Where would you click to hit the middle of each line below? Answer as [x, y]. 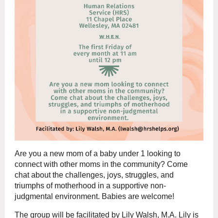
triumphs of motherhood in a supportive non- [90, 185]
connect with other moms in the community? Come [101, 164]
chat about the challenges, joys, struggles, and [94, 175]
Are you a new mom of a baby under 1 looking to [98, 153]
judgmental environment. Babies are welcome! [94, 196]
